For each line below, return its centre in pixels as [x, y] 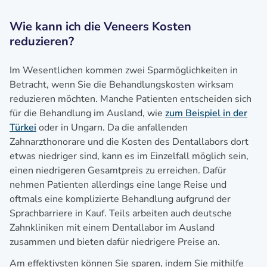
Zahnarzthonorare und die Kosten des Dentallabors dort [129, 142]
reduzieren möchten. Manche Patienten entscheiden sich [131, 99]
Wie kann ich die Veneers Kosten [100, 26]
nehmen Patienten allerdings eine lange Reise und [118, 184]
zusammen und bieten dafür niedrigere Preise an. [115, 242]
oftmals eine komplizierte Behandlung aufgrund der [120, 199]
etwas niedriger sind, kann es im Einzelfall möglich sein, [129, 156]
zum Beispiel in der [206, 113]
